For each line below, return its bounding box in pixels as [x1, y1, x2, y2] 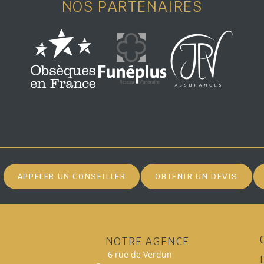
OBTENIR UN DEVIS [155, 171, 238, 181]
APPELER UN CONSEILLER [17, 171, 126, 181]
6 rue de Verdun [107, 249, 172, 260]
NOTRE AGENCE [105, 235, 190, 249]
